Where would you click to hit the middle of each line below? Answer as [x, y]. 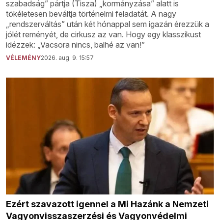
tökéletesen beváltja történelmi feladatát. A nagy [91, 14]
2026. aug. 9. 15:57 [67, 58]
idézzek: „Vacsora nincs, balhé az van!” [75, 45]
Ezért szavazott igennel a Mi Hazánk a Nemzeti [107, 204]
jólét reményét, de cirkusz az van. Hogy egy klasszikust [103, 35]
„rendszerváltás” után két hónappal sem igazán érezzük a [108, 24]
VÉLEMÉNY [23, 58]
